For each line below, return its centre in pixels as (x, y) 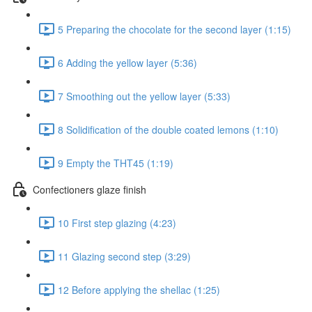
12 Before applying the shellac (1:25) (139, 289)
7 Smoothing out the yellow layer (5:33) (144, 96)
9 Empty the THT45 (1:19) (116, 163)
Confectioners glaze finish (89, 189)
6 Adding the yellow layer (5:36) (127, 62)
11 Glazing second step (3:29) (124, 256)
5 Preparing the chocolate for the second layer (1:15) (174, 29)
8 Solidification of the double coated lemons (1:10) (168, 129)
